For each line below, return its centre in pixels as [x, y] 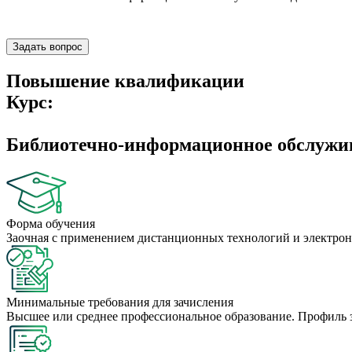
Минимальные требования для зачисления [120, 302]
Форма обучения [51, 224]
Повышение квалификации [125, 81]
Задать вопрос [48, 47]
